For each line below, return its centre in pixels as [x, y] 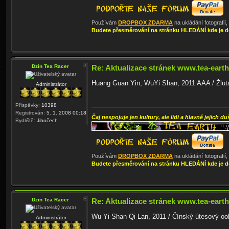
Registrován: [30, 113]
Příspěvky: [28, 105]
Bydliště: [25, 121]
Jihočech [47, 121]
